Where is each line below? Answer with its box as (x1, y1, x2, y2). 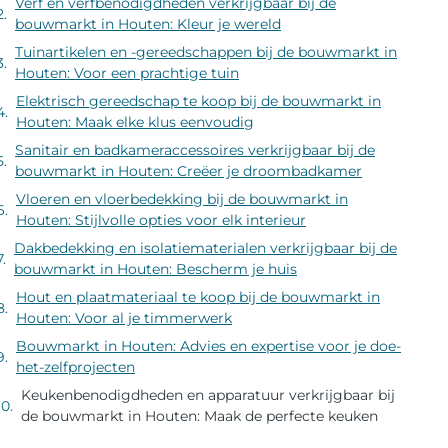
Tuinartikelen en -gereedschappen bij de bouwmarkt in (15, 43, 397, 62)
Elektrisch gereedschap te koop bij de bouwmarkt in (16, 92, 381, 111)
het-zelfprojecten (16, 358, 135, 377)
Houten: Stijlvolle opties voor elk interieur (16, 211, 306, 230)
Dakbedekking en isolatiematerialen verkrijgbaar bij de (14, 239, 397, 258)
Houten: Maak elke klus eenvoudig (16, 113, 254, 132)
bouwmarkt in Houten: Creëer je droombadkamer (15, 162, 362, 181)
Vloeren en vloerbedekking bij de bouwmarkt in (16, 190, 348, 209)
